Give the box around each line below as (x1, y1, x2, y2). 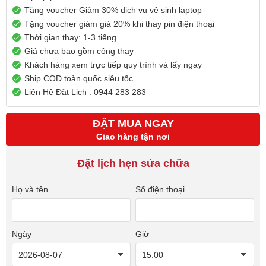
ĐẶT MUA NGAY (92, 118, 174, 130)
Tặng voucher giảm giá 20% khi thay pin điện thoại (24, 19, 214, 29)
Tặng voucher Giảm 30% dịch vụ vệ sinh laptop (24, 5, 202, 15)
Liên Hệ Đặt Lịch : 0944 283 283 (24, 87, 146, 97)
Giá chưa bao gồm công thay (24, 46, 134, 56)
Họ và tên (12, 185, 48, 195)
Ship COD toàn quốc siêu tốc (24, 74, 133, 84)
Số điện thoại (135, 185, 185, 195)
